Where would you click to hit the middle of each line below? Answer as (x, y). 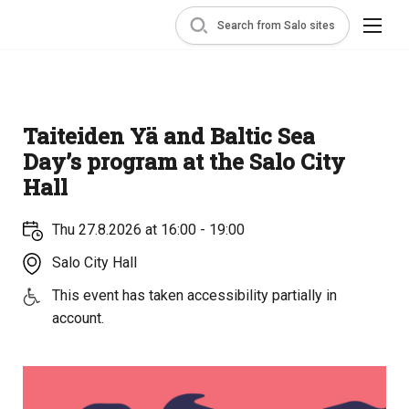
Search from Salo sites (276, 25)
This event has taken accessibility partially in (194, 295)
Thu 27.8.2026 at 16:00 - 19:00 (148, 230)
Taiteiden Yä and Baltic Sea (169, 136)
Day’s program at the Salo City (184, 162)
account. (78, 318)
